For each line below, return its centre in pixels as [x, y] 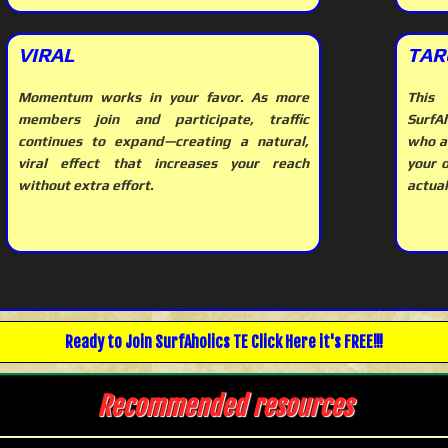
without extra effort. [86, 185]
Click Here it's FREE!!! [315, 342]
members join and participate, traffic [164, 119]
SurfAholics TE [201, 342]
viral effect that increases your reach [164, 163]
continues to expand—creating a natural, [164, 141]
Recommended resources [224, 406]
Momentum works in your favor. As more [164, 97]
